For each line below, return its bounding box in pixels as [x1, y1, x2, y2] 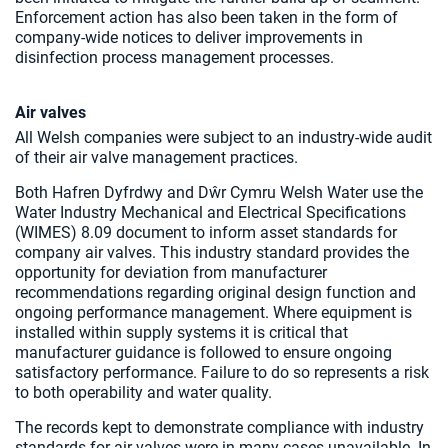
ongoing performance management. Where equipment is [15, 302, 412, 322]
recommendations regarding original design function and [15, 282, 416, 302]
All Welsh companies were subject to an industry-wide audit [15, 127, 432, 147]
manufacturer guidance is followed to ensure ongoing [15, 342, 392, 362]
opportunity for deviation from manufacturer [15, 262, 327, 282]
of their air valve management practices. [15, 147, 298, 167]
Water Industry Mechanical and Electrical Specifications [15, 202, 406, 222]
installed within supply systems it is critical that [15, 322, 348, 342]
